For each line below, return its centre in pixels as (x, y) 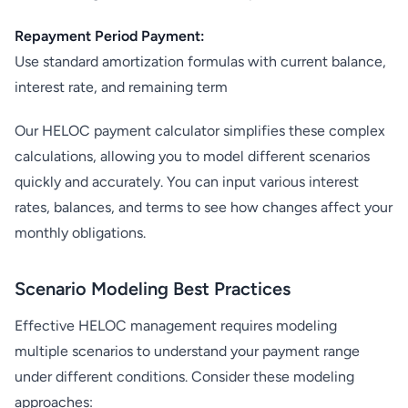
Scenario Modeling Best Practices (153, 289)
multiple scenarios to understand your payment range (187, 351)
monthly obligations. (80, 233)
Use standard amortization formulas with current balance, (200, 61)
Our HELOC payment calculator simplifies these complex (200, 131)
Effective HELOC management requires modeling (176, 326)
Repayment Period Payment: (110, 36)
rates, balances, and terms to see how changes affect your (204, 207)
